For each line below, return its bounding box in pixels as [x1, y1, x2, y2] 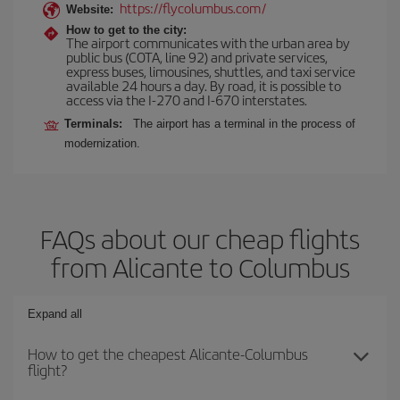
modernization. [64, 137, 140, 150]
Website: [66, 3, 113, 16]
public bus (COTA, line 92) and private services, [66, 47, 328, 66]
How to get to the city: [66, 23, 187, 37]
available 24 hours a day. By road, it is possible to [66, 76, 341, 95]
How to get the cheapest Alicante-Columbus [28, 343, 308, 364]
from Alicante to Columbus [50, 248, 350, 286]
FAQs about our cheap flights [40, 220, 360, 257]
